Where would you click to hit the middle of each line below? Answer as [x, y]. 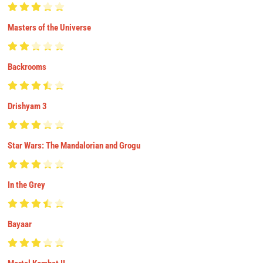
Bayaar [20, 224]
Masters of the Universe [50, 27]
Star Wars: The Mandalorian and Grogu [74, 145]
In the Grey [27, 185]
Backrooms [27, 67]
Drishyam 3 [28, 106]
